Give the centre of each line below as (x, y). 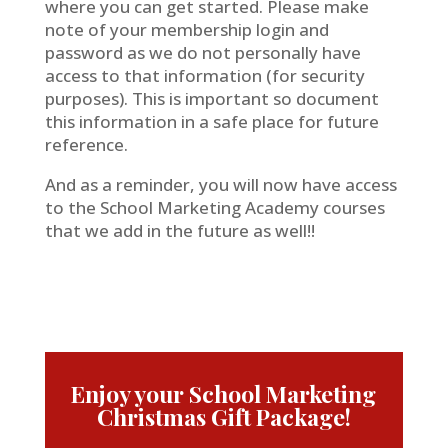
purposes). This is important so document (211, 98)
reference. (86, 144)
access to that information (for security (204, 75)
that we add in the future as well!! (179, 230)
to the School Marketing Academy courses (214, 207)
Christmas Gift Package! (223, 416)
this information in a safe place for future (211, 121)
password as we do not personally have (202, 52)
